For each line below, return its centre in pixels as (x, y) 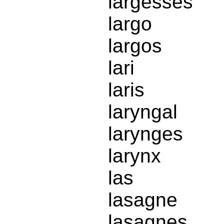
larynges (145, 134)
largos (135, 46)
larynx (134, 156)
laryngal (143, 112)
